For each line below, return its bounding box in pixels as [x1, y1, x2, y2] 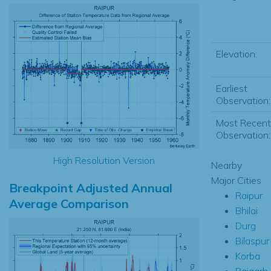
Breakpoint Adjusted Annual [9, 180, 172, 195]
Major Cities [211, 174, 261, 186]
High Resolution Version [53, 154, 155, 166]
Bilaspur [235, 234, 269, 247]
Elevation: [215, 47, 257, 60]
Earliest [215, 82, 247, 94]
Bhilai [235, 204, 258, 217]
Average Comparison [9, 195, 129, 211]
